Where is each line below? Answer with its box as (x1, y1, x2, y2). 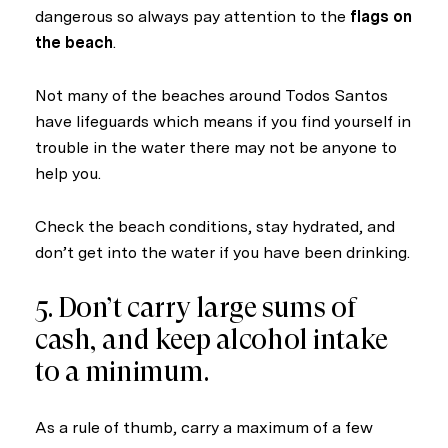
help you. (35, 163, 101, 183)
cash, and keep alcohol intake (35, 323, 388, 357)
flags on (350, 7, 412, 27)
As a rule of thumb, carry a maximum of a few (35, 417, 373, 437)
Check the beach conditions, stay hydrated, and (35, 216, 395, 236)
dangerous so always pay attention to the (35, 7, 350, 27)
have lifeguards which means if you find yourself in (35, 111, 411, 131)
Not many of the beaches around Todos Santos (35, 85, 388, 105)
